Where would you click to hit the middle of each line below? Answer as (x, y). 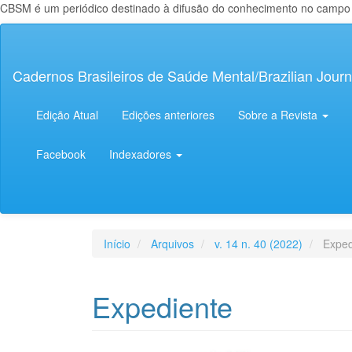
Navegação (59, 31)
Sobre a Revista (279, 115)
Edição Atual (67, 115)
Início (117, 244)
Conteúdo (55, 62)
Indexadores (142, 154)
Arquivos (172, 244)
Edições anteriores (168, 115)
